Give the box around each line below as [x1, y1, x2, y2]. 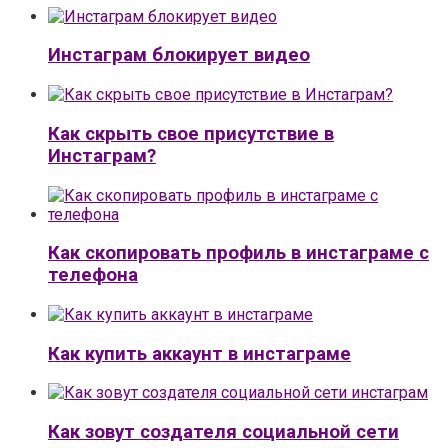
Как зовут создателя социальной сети [48, 421, 399, 444]
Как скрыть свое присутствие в [48, 122, 334, 145]
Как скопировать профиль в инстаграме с [48, 242, 429, 265]
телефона [48, 264, 138, 287]
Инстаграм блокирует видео [48, 44, 310, 67]
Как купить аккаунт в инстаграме [48, 342, 351, 365]
